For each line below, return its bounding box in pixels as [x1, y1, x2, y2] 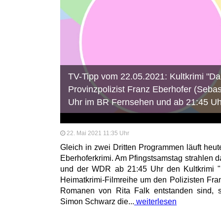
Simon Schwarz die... [60, 197, 134, 206]
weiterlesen [134, 197, 177, 206]
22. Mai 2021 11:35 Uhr [67, 129, 129, 137]
